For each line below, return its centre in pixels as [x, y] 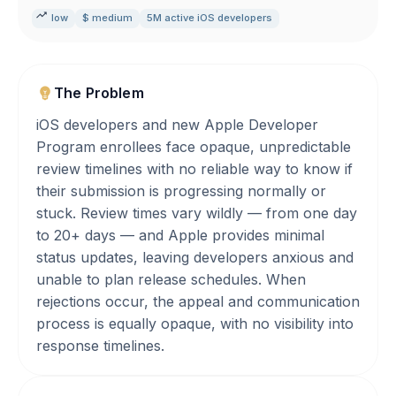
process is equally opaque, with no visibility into [195, 324]
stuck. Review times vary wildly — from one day [197, 213]
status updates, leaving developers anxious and [195, 257]
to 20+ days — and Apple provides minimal [180, 235]
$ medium [107, 18]
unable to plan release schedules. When [171, 279]
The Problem [99, 93]
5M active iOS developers [209, 18]
